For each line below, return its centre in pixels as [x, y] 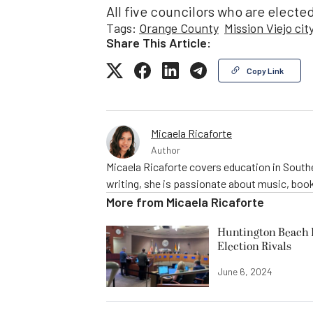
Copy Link [265, 71]
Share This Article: [159, 43]
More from [136, 202]
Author [166, 150]
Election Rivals [254, 247]
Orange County [179, 28]
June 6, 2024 [245, 272]
